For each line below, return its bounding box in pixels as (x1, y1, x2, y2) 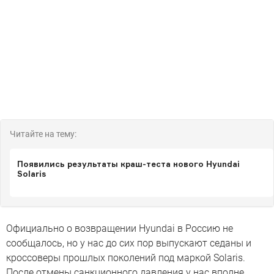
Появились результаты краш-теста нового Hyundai (17, 159, 240, 169)
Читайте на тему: (10, 129, 76, 139)
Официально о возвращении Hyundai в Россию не (6, 223, 233, 235)
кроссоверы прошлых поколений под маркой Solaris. (6, 252, 245, 264)
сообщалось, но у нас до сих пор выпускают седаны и (6, 237, 251, 250)
